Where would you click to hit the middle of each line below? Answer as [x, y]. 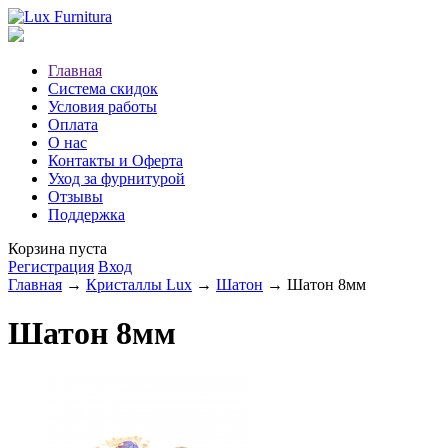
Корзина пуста [57, 248]
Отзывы [75, 196]
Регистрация [51, 266]
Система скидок [103, 88]
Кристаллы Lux [139, 284]
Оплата [73, 124]
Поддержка [86, 214]
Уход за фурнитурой [116, 178]
